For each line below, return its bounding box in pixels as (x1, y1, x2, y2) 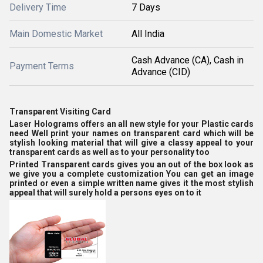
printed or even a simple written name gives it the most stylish (9, 178, 254, 188)
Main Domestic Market (9, 28, 103, 39)
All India (131, 28, 164, 39)
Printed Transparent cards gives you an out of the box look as (9, 160, 254, 169)
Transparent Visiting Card (9, 107, 111, 116)
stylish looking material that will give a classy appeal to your (9, 138, 254, 147)
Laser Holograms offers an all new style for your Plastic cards (9, 119, 254, 129)
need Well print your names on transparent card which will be (9, 129, 254, 138)
